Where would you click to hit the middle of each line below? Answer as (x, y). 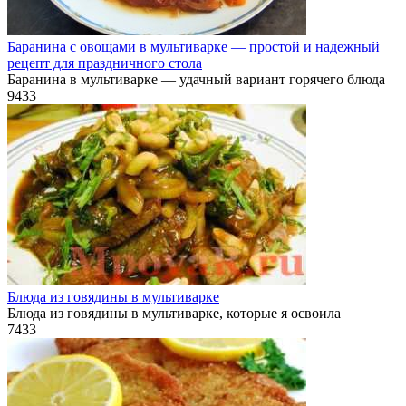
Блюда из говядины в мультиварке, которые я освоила (174, 313)
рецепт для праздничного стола (105, 63)
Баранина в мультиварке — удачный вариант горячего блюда (196, 79)
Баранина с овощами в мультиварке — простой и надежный (193, 46)
